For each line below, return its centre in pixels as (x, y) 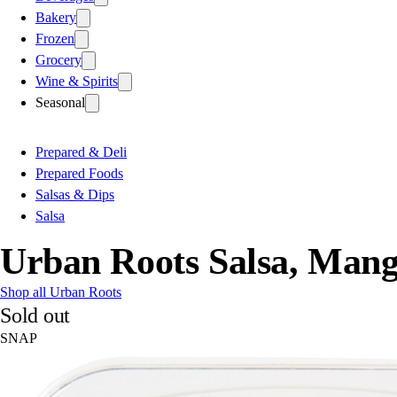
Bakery (56, 17)
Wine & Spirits (77, 81)
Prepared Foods (79, 173)
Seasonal (60, 102)
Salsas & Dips (75, 194)
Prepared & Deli (81, 152)
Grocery (58, 59)
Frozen (55, 38)
